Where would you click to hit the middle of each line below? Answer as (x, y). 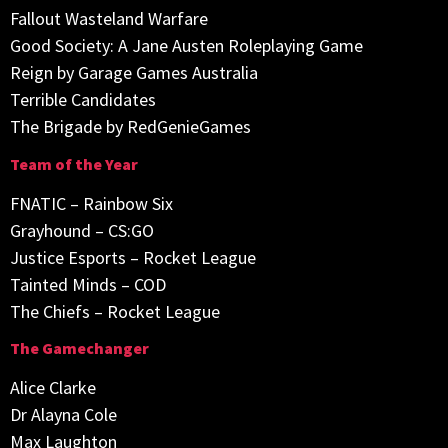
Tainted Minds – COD (88, 284)
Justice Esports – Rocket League (133, 257)
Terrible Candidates (83, 100)
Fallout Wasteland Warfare (109, 19)
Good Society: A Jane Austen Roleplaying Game (186, 46)
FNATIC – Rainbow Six (91, 203)
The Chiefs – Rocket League (115, 311)
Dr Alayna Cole (63, 415)
